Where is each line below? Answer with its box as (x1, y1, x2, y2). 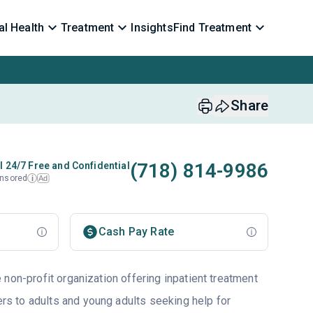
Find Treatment (173, 21, 252, 34)
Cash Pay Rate (98, 225, 175, 238)
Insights (131, 21, 173, 34)
